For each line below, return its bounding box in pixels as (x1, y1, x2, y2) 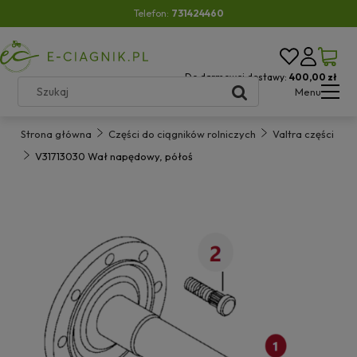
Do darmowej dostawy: (185, 71, 289, 83)
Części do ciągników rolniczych (108, 127, 256, 140)
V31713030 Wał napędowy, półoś (35, 150, 193, 163)
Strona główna (21, 127, 92, 140)
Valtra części (273, 127, 334, 140)
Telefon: (133, 7, 171, 19)
